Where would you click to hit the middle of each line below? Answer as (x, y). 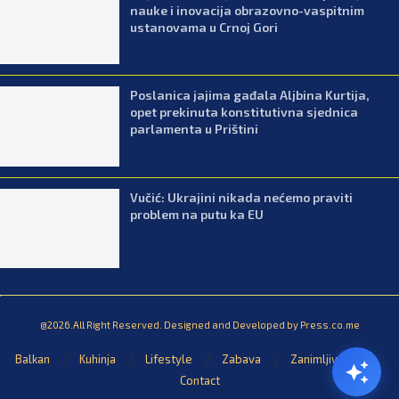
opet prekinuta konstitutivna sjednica (244, 112)
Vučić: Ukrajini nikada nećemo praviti (242, 197)
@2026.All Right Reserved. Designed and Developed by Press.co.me (199, 325)
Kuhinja (97, 359)
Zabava (241, 359)
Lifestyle (168, 359)
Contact (199, 381)
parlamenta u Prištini (195, 129)
